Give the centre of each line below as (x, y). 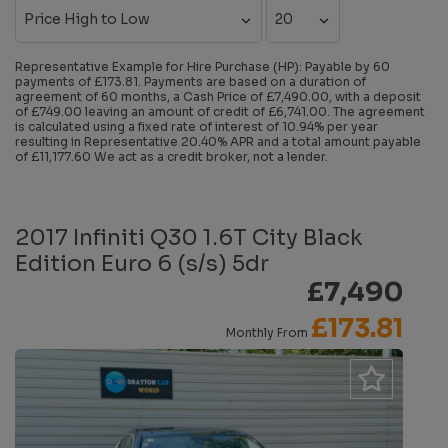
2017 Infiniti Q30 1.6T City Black (189, 237)
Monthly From (267, 332)
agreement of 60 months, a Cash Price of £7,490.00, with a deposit (218, 96)
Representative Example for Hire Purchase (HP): (158, 66)
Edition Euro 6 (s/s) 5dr (142, 263)
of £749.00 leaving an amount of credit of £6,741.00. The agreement (220, 111)
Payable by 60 (346, 66)
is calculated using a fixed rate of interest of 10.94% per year (196, 126)
